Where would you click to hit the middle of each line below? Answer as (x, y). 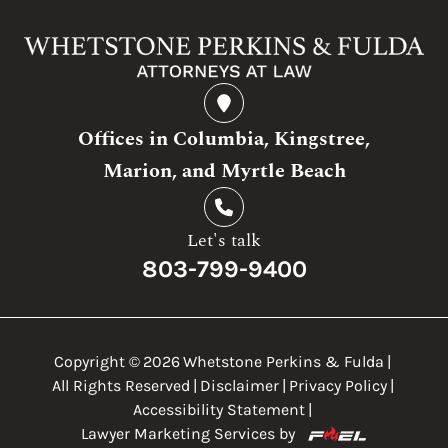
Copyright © (97, 362)
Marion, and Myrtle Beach (224, 171)
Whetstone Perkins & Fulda (283, 362)
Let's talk (224, 241)
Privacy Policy (337, 386)
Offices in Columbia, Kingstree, (224, 139)
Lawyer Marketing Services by (188, 434)
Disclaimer (239, 386)
